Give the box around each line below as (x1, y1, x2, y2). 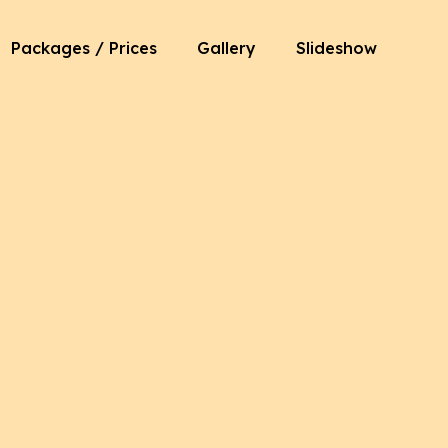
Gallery (196, 38, 256, 58)
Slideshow (295, 38, 377, 58)
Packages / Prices (10, 38, 157, 58)
